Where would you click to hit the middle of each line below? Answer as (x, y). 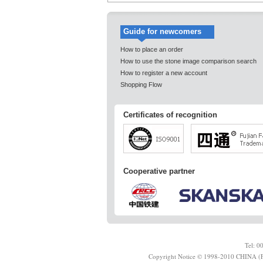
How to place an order (152, 49)
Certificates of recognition (170, 114)
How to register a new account (164, 73)
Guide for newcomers (162, 31)
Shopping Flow (141, 84)
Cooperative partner (159, 171)
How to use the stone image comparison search (188, 61)
